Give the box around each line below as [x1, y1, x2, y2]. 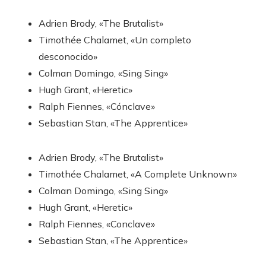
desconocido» [39, 50, 97, 62]
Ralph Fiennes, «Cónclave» [39, 100, 155, 112]
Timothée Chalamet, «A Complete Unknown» [39, 167, 237, 180]
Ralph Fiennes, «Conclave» [39, 217, 155, 230]
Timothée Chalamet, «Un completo [39, 33, 191, 46]
